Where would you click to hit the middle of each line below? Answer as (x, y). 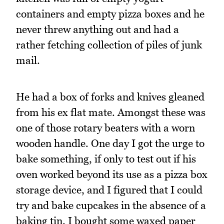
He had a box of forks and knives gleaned (110, 97)
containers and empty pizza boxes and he (110, 14)
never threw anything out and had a (97, 29)
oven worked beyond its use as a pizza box (112, 174)
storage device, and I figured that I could (109, 190)
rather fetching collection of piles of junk (109, 45)
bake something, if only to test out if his (106, 159)
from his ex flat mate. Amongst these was (111, 112)
